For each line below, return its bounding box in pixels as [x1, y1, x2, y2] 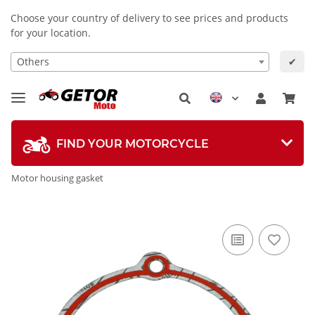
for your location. [11, 26, 91, 39]
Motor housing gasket [11, 171, 103, 184]
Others [17, 54, 49, 68]
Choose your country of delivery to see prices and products [11, 11, 288, 25]
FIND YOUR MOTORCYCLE [56, 137, 209, 151]
